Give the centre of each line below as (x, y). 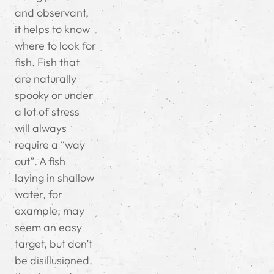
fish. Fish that (47, 62)
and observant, (52, 13)
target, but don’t (54, 244)
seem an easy (48, 228)
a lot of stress (47, 112)
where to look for (55, 46)
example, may (50, 211)
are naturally (46, 79)
